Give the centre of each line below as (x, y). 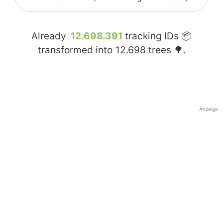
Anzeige (209, 109)
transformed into (76, 50)
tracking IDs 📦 (157, 36)
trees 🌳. (166, 50)
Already (50, 36)
